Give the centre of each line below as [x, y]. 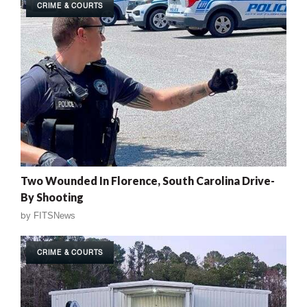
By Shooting [52, 197]
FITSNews [54, 215]
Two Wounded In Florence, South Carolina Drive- [148, 180]
